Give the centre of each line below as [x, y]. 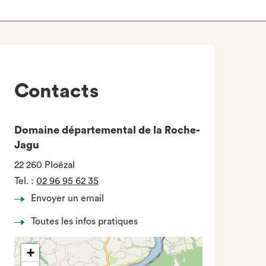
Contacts [57, 91]
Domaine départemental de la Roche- [107, 130]
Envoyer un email [68, 198]
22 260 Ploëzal [45, 165]
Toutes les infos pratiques [85, 221]
